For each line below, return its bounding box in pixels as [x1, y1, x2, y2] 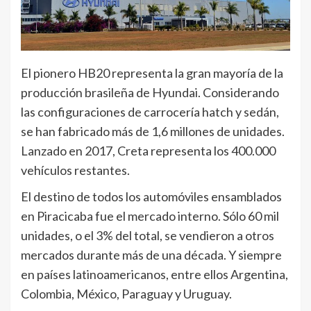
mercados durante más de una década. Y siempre [21, 247, 282, 263]
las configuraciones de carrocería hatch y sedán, [21, 104, 279, 120]
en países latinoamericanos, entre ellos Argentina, [21, 267, 288, 283]
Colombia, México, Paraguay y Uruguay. [21, 286, 232, 302]
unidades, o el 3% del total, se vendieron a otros [21, 228, 274, 244]
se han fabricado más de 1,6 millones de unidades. [21, 124, 285, 140]
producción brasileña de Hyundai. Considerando [21, 85, 279, 101]
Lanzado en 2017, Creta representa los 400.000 [21, 143, 276, 159]
